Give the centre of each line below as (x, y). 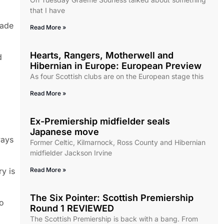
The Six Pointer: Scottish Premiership (112, 198)
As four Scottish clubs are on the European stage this (117, 76)
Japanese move (64, 132)
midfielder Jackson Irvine (71, 153)
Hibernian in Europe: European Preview (116, 66)
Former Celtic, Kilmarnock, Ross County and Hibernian (118, 142)
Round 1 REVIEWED (72, 208)
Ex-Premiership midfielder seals (100, 121)
